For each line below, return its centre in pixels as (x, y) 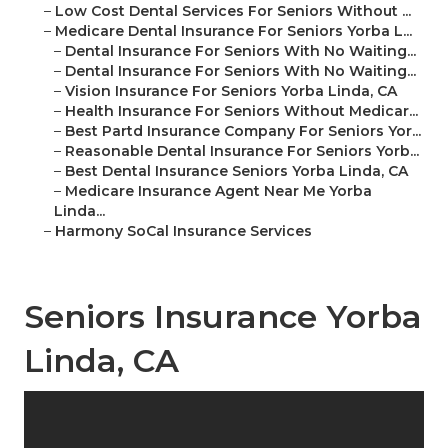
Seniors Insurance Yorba (223, 317)
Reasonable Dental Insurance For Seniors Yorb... (242, 151)
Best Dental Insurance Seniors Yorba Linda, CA (236, 171)
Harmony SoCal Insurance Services (183, 231)
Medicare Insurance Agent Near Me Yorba (218, 191)
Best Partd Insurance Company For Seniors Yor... (243, 131)
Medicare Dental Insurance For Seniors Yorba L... (233, 31)
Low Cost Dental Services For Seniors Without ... (233, 11)
